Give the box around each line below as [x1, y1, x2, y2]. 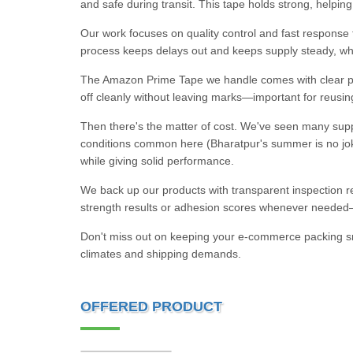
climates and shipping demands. [80, 247, 241, 260]
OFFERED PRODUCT [80, 299, 222, 314]
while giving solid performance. [80, 154, 234, 167]
